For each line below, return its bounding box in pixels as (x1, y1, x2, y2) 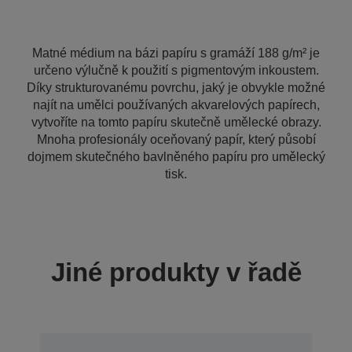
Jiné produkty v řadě (50, 258, 302, 287)
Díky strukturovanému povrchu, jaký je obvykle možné (27, 81, 325, 94)
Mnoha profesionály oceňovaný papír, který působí (36, 133, 316, 146)
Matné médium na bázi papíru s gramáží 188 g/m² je (32, 46, 320, 60)
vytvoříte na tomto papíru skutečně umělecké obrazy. (31, 115, 321, 129)
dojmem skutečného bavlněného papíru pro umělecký (27, 150, 325, 163)
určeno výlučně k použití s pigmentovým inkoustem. (33, 64, 319, 77)
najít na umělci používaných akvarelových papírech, (32, 98, 320, 112)
